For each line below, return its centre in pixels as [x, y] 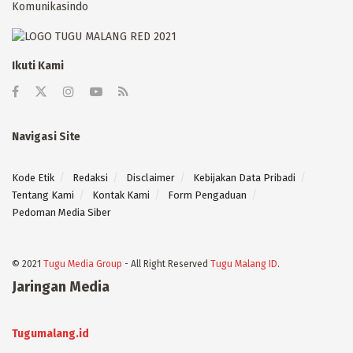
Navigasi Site [46, 136]
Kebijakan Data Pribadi [244, 177]
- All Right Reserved [166, 264]
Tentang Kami [43, 195]
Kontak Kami [121, 195]
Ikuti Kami [38, 65]
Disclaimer [150, 177]
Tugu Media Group [83, 264]
